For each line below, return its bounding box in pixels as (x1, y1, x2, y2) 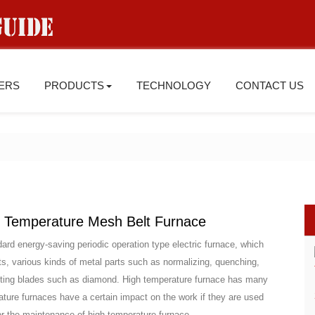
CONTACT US (236, 79, 304, 92)
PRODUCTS (44, 79, 105, 92)
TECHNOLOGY (136, 79, 212, 92)
